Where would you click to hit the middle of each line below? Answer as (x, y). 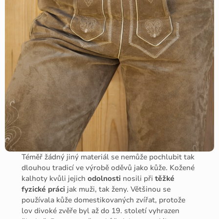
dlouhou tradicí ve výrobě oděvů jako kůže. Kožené (108, 168)
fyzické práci (44, 189)
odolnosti (104, 179)
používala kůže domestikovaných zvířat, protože (104, 200)
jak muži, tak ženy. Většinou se (118, 189)
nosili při (138, 179)
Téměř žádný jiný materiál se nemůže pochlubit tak (108, 157)
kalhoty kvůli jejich (55, 179)
